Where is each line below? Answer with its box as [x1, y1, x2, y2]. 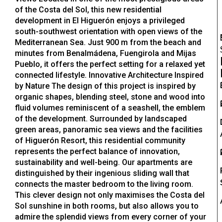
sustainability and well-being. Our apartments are [15, 158, 192, 167]
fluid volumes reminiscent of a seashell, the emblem [15, 103, 205, 113]
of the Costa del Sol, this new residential [15, 5, 162, 15]
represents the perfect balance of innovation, [15, 147, 180, 157]
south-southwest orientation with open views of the [15, 27, 202, 37]
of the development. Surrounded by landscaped [15, 114, 187, 124]
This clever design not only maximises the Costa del [15, 190, 205, 200]
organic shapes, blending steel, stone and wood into [15, 92, 205, 102]
